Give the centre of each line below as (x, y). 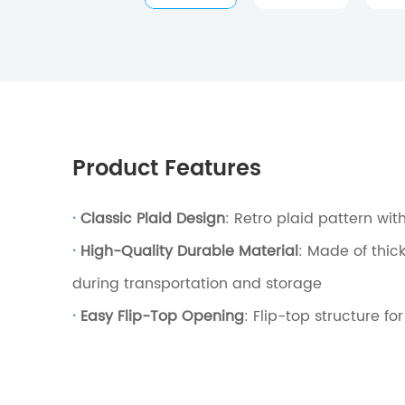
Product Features (167, 170)
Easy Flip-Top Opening (160, 317)
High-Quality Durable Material (187, 252)
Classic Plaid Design (151, 219)
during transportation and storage (197, 284)
